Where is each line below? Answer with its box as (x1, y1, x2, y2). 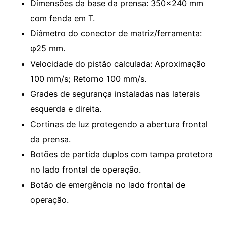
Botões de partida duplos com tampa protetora (30, 149, 213, 160)
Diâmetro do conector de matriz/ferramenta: (30, 28, 202, 39)
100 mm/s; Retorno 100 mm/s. (30, 74, 146, 84)
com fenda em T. (30, 13, 95, 24)
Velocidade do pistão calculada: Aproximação (30, 59, 206, 69)
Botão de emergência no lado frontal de (30, 180, 185, 190)
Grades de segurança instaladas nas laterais (30, 89, 200, 99)
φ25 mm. (30, 43, 65, 54)
